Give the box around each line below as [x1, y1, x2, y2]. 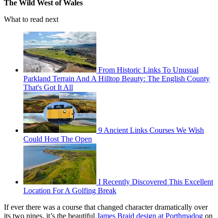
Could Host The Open [23, 134, 92, 143]
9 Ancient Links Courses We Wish [98, 126, 204, 134]
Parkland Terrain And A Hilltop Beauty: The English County [23, 74, 210, 83]
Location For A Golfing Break [23, 186, 116, 195]
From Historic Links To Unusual [98, 65, 199, 74]
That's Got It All [23, 83, 73, 91]
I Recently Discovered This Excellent [98, 177, 213, 186]
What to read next [4, 15, 58, 23]
